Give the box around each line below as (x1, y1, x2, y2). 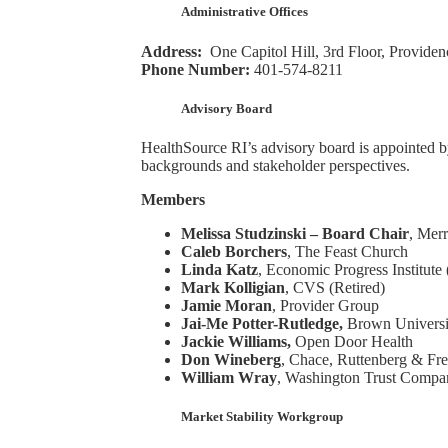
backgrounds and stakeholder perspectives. (140, 156, 410, 174)
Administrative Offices (180, 4, 308, 20)
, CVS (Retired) (284, 278, 385, 296)
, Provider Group (271, 296, 379, 314)
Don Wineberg (180, 350, 281, 368)
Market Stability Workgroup (180, 409, 343, 425)
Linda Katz (180, 260, 258, 278)
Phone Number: (140, 60, 250, 78)
